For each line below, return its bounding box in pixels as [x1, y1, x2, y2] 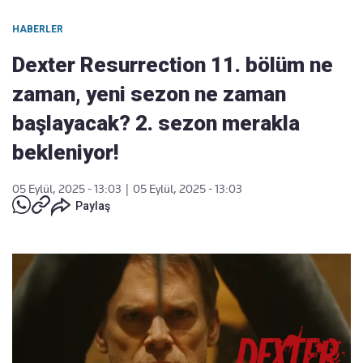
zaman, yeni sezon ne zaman [12, 82, 286, 106]
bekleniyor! [12, 140, 118, 164]
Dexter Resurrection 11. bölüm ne [12, 53, 333, 77]
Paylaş [75, 199, 110, 212]
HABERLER [12, 23, 63, 35]
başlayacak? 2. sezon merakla [12, 111, 300, 135]
